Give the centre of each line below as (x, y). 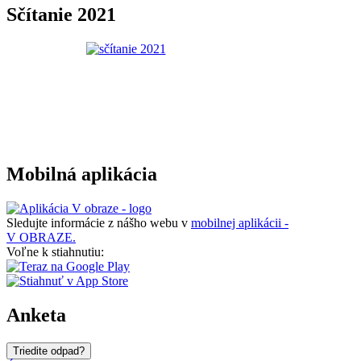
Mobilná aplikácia (82, 174)
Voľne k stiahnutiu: (55, 251)
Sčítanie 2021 (61, 15)
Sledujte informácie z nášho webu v (99, 222)
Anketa (36, 315)
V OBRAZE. (41, 237)
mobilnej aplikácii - (240, 222)
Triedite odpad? (49, 351)
